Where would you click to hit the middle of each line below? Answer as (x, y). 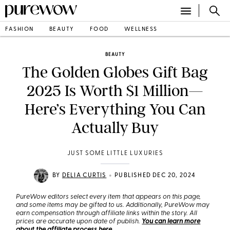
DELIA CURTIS (84, 176)
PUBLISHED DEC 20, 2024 (155, 176)
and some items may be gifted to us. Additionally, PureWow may (113, 205)
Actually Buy (115, 128)
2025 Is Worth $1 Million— (115, 91)
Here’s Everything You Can (115, 109)
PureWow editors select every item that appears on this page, (109, 197)
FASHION (20, 29)
